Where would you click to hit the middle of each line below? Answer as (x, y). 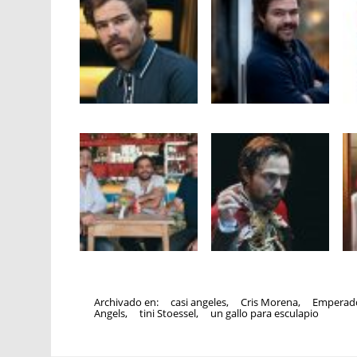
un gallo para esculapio (265, 313)
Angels (110, 313)
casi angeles (199, 302)
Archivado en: (128, 302)
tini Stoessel (168, 313)
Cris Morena (270, 302)
